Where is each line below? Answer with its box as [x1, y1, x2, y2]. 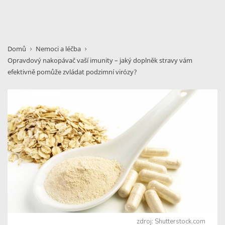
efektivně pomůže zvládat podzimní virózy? [8, 67, 137, 76]
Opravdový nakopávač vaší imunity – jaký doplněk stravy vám [8, 56, 192, 65]
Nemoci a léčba [36, 44, 81, 53]
